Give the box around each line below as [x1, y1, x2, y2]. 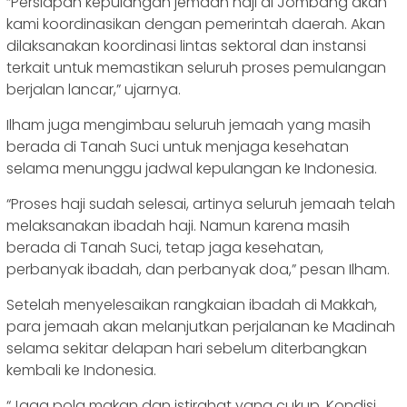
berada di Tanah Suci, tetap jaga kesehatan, [6, 237, 323, 259]
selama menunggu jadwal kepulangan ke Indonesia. [6, 158, 377, 180]
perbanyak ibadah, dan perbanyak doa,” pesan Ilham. [6, 259, 390, 281]
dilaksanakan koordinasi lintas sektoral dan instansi [6, 35, 366, 57]
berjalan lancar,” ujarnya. [6, 79, 181, 101]
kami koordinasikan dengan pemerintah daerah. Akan [6, 14, 385, 35]
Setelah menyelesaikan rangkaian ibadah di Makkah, [6, 294, 377, 316]
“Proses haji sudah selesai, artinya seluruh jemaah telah [6, 194, 395, 215]
